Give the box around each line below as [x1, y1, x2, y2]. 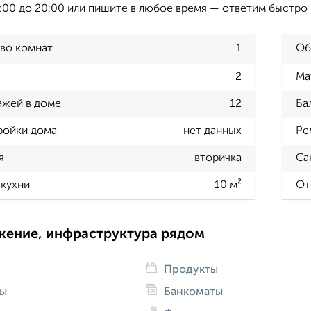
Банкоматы [160, 286, 223, 298]
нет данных [183, 126, 242, 137]
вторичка [194, 153, 242, 165]
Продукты [160, 264, 218, 276]
